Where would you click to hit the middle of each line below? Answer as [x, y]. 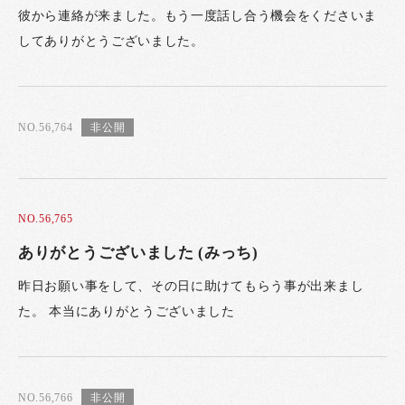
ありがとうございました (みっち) [138, 252]
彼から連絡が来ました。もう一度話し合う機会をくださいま [198, 16]
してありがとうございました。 [111, 42]
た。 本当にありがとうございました [127, 312]
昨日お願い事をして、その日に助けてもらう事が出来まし [191, 287]
